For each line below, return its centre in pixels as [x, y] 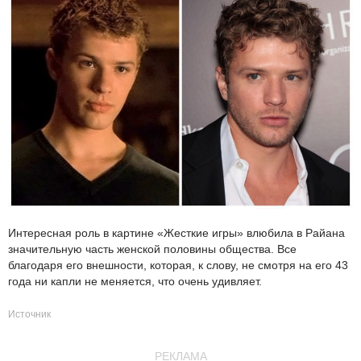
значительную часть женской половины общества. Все [152, 249]
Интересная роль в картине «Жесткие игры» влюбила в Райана [176, 233]
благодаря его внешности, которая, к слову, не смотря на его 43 [178, 266]
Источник [29, 315]
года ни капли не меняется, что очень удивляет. [135, 282]
